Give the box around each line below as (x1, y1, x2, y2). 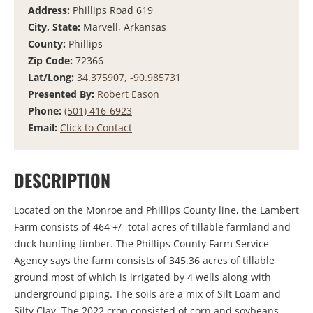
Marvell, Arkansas (83, 20, 166, 34)
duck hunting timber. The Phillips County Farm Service (14, 237, 269, 251)
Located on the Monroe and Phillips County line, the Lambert (14, 203, 299, 217)
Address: (28, 3, 73, 17)
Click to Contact (60, 120, 132, 134)
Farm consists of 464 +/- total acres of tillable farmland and (14, 220, 291, 234)
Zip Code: (28, 53, 75, 67)
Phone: (28, 103, 64, 117)
